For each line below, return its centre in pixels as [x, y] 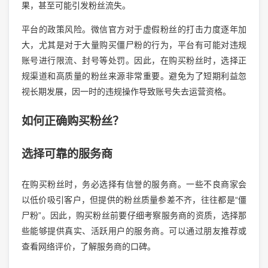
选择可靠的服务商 [67, 154]
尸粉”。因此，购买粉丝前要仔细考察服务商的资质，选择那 [134, 216]
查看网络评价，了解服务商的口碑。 [88, 247]
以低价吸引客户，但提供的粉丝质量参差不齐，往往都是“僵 [134, 200]
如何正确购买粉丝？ [72, 121]
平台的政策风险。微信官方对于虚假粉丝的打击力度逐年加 [134, 29]
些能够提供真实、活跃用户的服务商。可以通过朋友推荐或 [134, 231]
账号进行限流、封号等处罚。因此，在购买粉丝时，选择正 [134, 60]
